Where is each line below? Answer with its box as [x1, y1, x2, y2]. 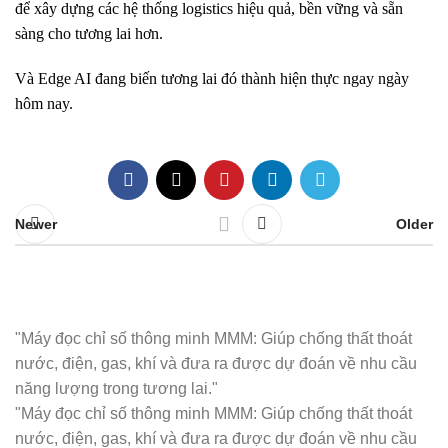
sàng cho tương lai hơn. [15, 25, 163, 42]
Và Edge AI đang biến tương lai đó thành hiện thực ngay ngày [15, 70, 409, 87]
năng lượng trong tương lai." [15, 380, 218, 397]
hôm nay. [15, 95, 73, 112]
